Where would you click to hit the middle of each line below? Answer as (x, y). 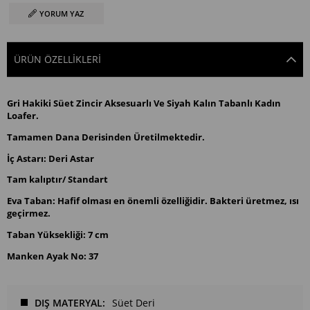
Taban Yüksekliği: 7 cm (58, 234)
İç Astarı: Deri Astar (51, 158)
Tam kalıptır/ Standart (57, 180)
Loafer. (23, 115)
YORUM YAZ (62, 14)
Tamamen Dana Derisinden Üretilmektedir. (106, 137)
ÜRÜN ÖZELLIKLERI (57, 60)
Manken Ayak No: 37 (53, 256)
